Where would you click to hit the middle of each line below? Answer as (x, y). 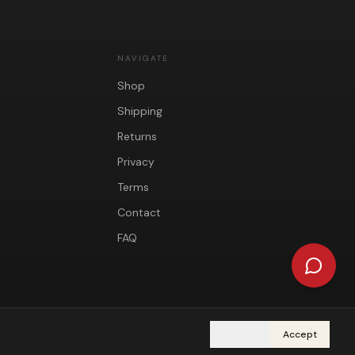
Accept (300, 334)
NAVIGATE (143, 59)
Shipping (140, 111)
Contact (139, 213)
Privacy (136, 162)
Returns (137, 137)
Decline (240, 334)
